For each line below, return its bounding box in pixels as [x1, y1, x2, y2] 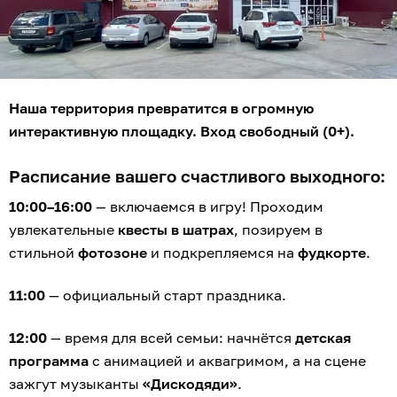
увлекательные [9, 221, 118, 239]
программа [9, 352, 89, 370]
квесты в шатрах [118, 221, 234, 239]
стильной [9, 244, 78, 262]
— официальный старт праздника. [45, 286, 286, 305]
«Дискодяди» [143, 375, 237, 393]
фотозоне [78, 244, 147, 262]
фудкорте [298, 244, 366, 262]
